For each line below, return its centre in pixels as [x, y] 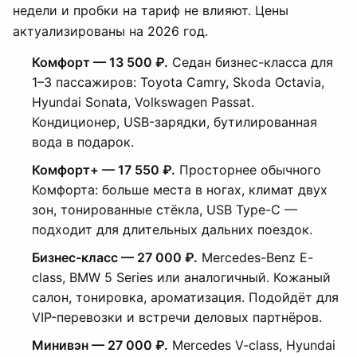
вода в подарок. [83, 142]
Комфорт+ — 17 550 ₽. [104, 170]
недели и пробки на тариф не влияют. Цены [151, 10]
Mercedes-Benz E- [255, 257]
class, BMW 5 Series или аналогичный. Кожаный [181, 277]
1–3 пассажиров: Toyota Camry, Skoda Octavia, [178, 82]
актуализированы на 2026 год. [110, 31]
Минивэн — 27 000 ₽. [100, 345]
